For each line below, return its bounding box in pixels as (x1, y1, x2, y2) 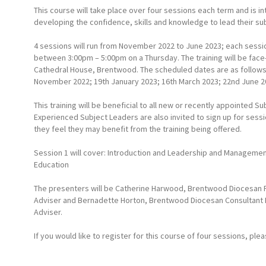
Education (34, 159, 69, 170)
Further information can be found (34, 254, 153, 265)
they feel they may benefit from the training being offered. (34, 123, 242, 134)
